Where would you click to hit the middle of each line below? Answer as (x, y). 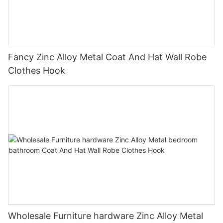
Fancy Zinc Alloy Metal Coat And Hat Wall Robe (107, 57)
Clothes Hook (37, 71)
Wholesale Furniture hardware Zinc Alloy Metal (106, 216)
